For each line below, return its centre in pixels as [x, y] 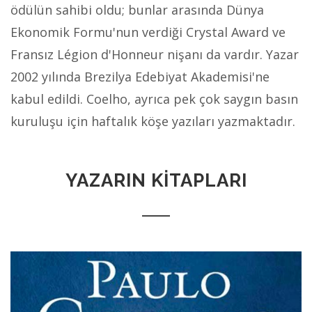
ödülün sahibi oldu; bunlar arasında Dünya [137, 10]
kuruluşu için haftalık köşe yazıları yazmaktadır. [155, 121]
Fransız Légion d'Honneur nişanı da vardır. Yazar [155, 54]
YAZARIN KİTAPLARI [156, 180]
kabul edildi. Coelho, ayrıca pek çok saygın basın [154, 99]
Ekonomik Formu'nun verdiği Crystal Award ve [148, 32]
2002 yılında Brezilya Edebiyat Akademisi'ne [140, 77]
